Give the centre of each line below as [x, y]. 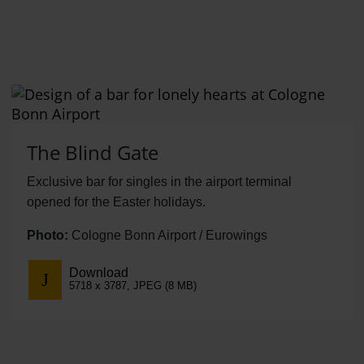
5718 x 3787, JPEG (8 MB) [132, 286]
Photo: [47, 235]
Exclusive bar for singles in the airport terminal [159, 181]
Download [98, 273]
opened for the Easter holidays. [116, 201]
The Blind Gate [92, 152]
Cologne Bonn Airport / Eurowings [167, 235]
